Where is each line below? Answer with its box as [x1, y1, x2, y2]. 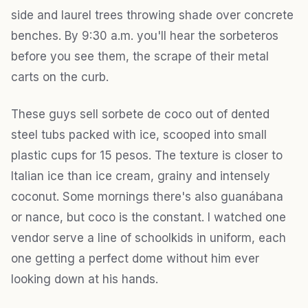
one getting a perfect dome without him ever [11, 251, 259, 265]
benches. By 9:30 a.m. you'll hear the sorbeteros [11, 28, 278, 43]
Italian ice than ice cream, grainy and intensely [11, 168, 270, 183]
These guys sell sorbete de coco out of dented [11, 107, 269, 121]
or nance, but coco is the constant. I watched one [11, 210, 286, 224]
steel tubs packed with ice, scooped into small [11, 127, 267, 142]
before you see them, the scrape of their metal [11, 49, 269, 63]
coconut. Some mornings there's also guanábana [11, 189, 283, 203]
